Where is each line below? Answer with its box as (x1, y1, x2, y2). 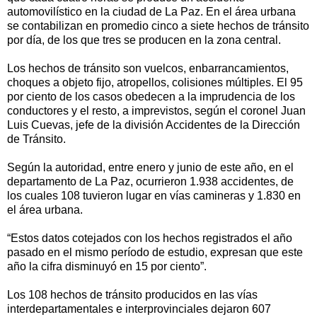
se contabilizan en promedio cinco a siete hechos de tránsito (7, 20, 309, 33)
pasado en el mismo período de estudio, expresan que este (7, 246, 303, 259)
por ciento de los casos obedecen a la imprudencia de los (7, 91, 295, 103)
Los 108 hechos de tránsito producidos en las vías (7, 289, 258, 301)
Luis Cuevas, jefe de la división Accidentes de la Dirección (7, 119, 300, 132)
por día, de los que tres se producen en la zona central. (7, 34, 281, 47)
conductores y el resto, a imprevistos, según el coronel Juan (7, 105, 306, 117)
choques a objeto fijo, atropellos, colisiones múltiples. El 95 (7, 76, 303, 89)
